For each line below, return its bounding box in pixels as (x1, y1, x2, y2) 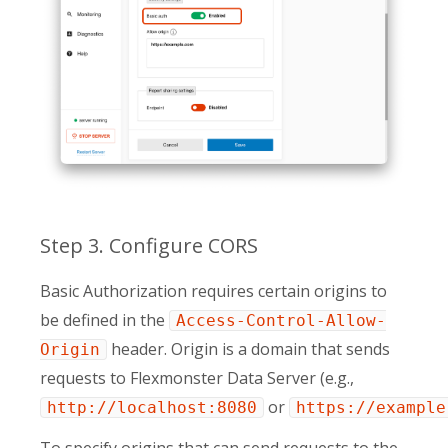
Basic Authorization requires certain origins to (40, 279, 387, 302)
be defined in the (40, 308, 169, 331)
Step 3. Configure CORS (40, 231, 258, 259)
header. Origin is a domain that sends (107, 337, 390, 360)
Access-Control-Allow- (176, 310, 386, 330)
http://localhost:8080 (47, 397, 257, 417)
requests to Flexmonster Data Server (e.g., (40, 366, 354, 389)
